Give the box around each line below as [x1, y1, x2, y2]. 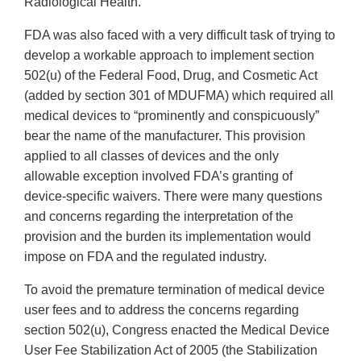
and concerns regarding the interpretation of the [24, 210, 293, 224]
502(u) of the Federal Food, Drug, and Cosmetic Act [24, 68, 317, 83]
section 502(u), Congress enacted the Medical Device [24, 323, 330, 338]
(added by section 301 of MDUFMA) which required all [24, 89, 334, 103]
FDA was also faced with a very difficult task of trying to [24, 28, 335, 43]
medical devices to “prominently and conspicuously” [24, 109, 319, 123]
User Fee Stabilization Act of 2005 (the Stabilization [24, 343, 317, 358]
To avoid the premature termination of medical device [24, 283, 325, 297]
